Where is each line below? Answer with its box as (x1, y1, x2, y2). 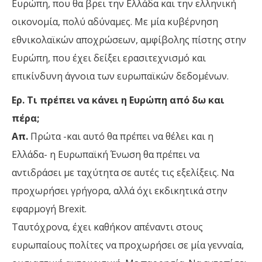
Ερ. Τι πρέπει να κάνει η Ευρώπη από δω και (12, 94, 225, 107)
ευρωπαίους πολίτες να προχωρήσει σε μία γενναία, (12, 239, 244, 252)
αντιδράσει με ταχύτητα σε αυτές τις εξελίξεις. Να (12, 166, 234, 180)
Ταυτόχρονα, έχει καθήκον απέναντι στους (12, 220, 203, 234)
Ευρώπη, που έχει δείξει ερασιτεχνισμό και (12, 51, 206, 65)
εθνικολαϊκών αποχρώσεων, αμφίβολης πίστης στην (12, 33, 246, 47)
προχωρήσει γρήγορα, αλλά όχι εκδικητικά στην (12, 184, 227, 198)
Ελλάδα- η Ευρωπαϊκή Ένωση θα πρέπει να (12, 148, 199, 161)
